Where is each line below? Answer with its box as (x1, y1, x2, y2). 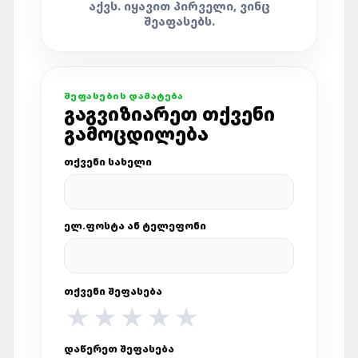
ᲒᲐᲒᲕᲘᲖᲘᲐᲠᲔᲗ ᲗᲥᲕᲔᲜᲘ (64, 102, 275, 125)
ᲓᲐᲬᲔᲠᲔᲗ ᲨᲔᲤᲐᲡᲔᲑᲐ (64, 342, 174, 356)
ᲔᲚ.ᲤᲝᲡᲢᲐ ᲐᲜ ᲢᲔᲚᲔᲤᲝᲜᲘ (64, 219, 206, 233)
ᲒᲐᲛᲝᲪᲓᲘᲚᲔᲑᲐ (64, 122, 209, 145)
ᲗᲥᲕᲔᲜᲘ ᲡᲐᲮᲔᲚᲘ (64, 155, 152, 169)
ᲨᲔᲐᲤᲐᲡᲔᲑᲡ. (143, 14, 215, 29)
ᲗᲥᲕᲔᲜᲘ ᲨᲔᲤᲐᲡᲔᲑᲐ (64, 284, 162, 298)
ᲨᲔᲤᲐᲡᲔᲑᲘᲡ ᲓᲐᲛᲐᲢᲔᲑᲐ (64, 89, 184, 101)
